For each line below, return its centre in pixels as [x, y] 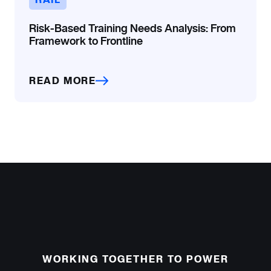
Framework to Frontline [86, 41]
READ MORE [63, 80]
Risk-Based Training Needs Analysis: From [132, 28]
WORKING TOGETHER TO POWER [135, 259]
